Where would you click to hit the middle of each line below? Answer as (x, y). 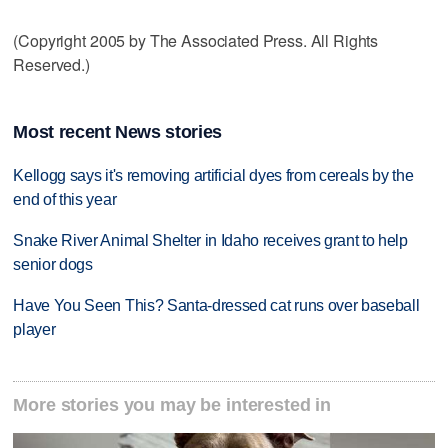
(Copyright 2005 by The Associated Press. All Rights (196, 40)
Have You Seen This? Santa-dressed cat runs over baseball (216, 306)
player (34, 330)
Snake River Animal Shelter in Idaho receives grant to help (210, 241)
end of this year (65, 200)
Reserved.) (51, 64)
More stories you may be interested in (172, 404)
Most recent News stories (117, 132)
